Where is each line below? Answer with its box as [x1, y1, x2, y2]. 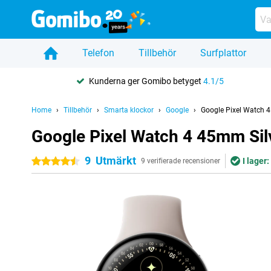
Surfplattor [200, 47, 246, 59]
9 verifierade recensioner [141, 157, 220, 165]
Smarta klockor [104, 106, 154, 114]
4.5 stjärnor [56, 157, 99, 166]
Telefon [82, 47, 114, 59]
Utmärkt [96, 154, 136, 167]
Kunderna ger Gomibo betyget [88, 76, 203, 86]
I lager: [243, 156, 269, 166]
